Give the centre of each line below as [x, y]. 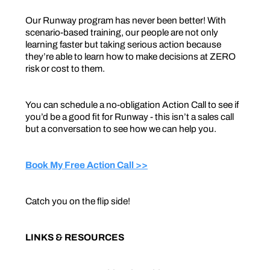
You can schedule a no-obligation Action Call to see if [132, 104]
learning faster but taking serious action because [123, 44]
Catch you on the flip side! [78, 201]
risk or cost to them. [65, 68]
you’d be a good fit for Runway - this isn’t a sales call [130, 116]
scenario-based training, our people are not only [122, 32]
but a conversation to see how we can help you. [121, 128]
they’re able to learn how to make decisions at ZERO [130, 56]
